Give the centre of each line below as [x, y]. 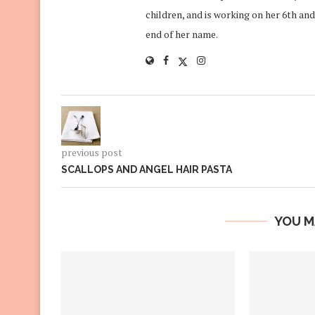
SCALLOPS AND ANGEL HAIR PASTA [147, 169]
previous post [92, 152]
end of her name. [182, 34]
